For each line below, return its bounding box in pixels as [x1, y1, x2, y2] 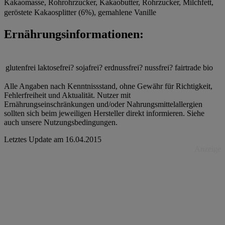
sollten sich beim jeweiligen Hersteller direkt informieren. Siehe [4, 109, 204, 118]
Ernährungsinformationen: [4, 27, 144, 41]
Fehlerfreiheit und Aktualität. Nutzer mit [4, 91, 131, 100]
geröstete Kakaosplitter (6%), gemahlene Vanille [4, 8, 156, 17]
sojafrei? [76, 63, 102, 72]
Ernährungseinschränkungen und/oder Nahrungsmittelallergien [4, 100, 202, 109]
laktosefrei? [38, 63, 74, 72]
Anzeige [194, 145, 221, 154]
